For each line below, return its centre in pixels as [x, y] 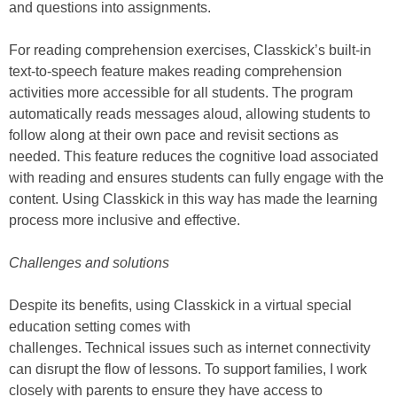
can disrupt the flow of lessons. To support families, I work [188, 370]
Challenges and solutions [89, 263]
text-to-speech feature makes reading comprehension [175, 72]
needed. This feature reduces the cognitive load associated [194, 157]
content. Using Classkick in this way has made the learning [193, 199]
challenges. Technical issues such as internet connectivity [190, 348]
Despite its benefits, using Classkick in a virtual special [180, 306]
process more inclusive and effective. [125, 221]
